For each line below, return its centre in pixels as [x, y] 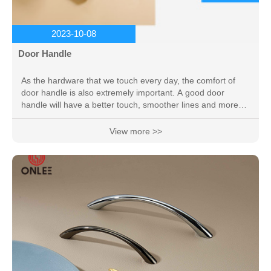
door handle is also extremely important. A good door [123, 93]
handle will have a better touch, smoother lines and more [130, 105]
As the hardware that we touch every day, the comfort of [128, 81]
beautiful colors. [51, 117]
